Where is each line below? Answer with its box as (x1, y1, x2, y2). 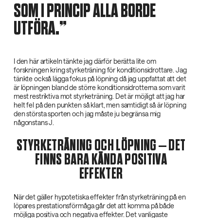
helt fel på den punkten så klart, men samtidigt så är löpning (14, 100, 186, 109)
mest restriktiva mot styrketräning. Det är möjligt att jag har (14, 91, 185, 100)
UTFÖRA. (14, 17, 59, 40)
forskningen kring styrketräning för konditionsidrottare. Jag (14, 65, 187, 74)
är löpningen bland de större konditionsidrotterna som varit (14, 83, 185, 91)
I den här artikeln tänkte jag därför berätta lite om (14, 56, 156, 65)
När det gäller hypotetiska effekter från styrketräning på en (14, 192, 186, 201)
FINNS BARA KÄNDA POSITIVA (35, 150, 167, 169)
